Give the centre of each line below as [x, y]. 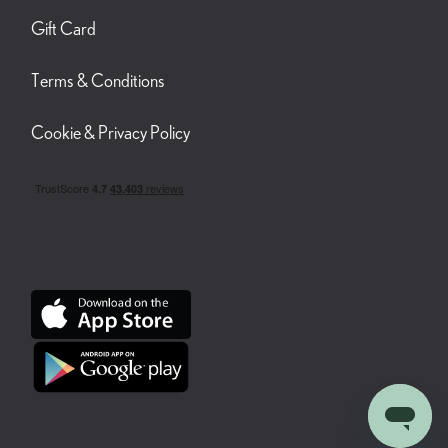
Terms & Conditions [98, 81]
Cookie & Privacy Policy [110, 133]
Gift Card [63, 29]
